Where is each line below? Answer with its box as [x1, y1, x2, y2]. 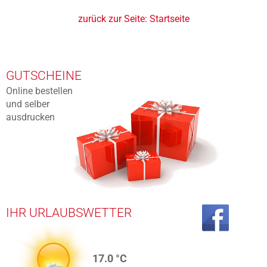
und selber [6, 98, 49, 110]
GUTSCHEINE [6, 69, 82, 83]
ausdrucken [6, 111, 55, 123]
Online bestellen [6, 85, 73, 97]
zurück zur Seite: [77, 13, 147, 24]
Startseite [149, 13, 190, 24]
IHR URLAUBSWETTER [6, 206, 132, 220]
